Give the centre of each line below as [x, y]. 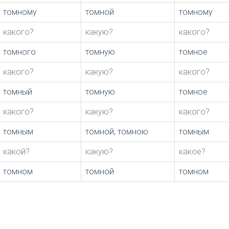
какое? [192, 152]
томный [18, 92]
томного [19, 52]
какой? [16, 152]
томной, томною [117, 132]
